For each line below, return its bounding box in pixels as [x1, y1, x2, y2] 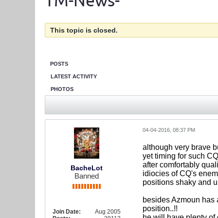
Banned [74, 172, 99, 180]
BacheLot [71, 164, 103, 172]
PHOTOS [51, 86, 73, 92]
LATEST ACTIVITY [51, 73, 97, 79]
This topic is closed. [50, 26, 118, 34]
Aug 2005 [95, 208, 121, 215]
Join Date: [53, 208, 81, 215]
